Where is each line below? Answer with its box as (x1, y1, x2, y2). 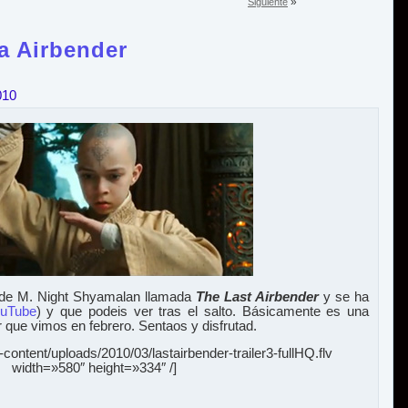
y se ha (319, 289, 369, 304)
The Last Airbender (196, 289, 319, 304)
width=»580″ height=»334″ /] (11, 361, 177, 376)
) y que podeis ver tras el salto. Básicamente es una (36, 303, 370, 319)
